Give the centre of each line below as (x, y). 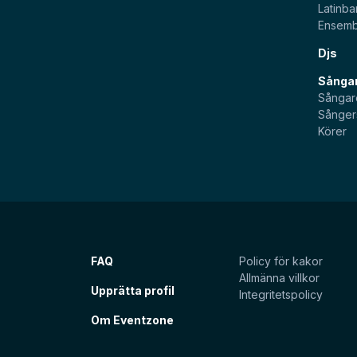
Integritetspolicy (281, 295)
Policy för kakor (281, 261)
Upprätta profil (133, 291)
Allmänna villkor (279, 278)
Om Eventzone (132, 320)
